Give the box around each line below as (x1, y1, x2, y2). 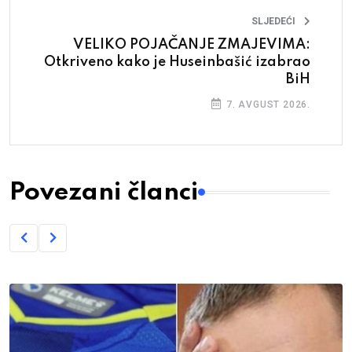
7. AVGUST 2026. (223, 98, 310, 110)
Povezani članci (9, 179, 198, 205)
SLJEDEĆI (251, 15, 295, 27)
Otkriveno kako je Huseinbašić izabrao (44, 54, 310, 69)
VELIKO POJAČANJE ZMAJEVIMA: (73, 37, 310, 52)
